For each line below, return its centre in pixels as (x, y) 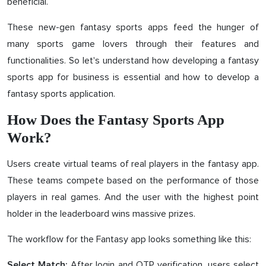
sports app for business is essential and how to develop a (133, 77)
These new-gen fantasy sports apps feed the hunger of (133, 27)
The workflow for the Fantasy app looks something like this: (129, 239)
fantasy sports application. (61, 94)
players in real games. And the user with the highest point (133, 197)
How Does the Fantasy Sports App (116, 119)
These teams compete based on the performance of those (133, 180)
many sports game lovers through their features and (133, 44)
